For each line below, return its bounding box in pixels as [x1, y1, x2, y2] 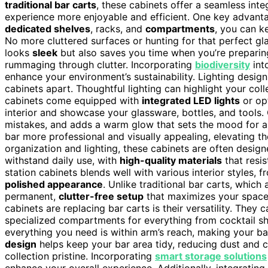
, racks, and [90, 22, 145, 35]
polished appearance [5, 178, 103, 190]
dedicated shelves [5, 22, 90, 35]
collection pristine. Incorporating [5, 249, 155, 262]
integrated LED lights [142, 94, 240, 106]
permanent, [5, 190, 59, 202]
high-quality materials [120, 154, 222, 166]
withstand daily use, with [5, 154, 120, 166]
